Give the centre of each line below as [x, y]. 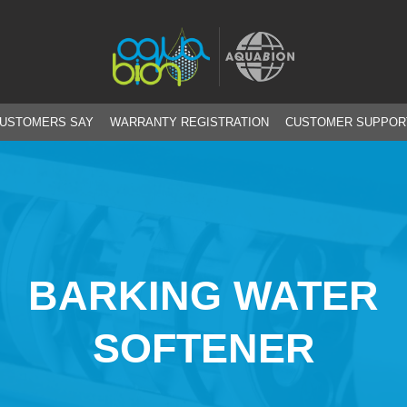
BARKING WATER [203, 296]
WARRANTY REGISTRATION [189, 122]
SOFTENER [203, 348]
